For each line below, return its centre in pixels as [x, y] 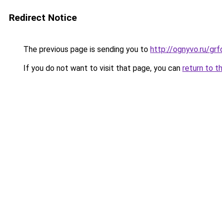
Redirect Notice [43, 18]
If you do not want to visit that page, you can [102, 68]
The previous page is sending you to [86, 49]
